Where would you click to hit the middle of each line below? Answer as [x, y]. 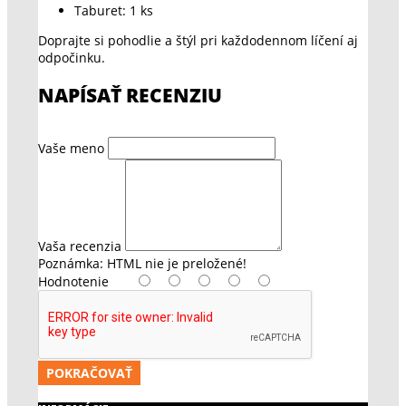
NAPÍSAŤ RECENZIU [130, 95]
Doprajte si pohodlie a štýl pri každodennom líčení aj [198, 41]
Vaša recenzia [80, 246]
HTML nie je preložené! [175, 263]
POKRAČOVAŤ [89, 373]
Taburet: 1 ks [114, 11]
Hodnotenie [73, 281]
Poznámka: [71, 263]
